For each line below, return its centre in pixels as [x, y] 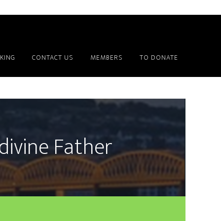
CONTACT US [53, 57]
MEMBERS [107, 57]
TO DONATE [159, 57]
